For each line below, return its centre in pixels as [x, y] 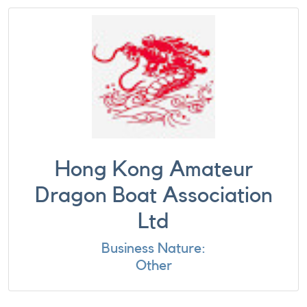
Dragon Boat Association [153, 195]
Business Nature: [153, 248]
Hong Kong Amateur [153, 169]
